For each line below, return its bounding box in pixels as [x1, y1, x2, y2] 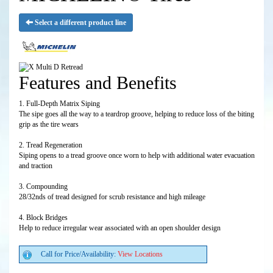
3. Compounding [19, 182, 68, 191]
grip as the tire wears [19, 120, 79, 129]
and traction [19, 161, 52, 171]
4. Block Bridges [19, 213, 68, 222]
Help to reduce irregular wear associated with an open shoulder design [19, 224, 221, 233]
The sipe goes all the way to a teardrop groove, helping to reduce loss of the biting [19, 110, 254, 119]
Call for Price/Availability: [41, 250, 118, 259]
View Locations [118, 250, 163, 259]
